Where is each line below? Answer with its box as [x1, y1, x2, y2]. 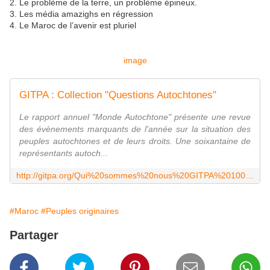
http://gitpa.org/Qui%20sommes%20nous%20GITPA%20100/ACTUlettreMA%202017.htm [245, 171, 254, 181]
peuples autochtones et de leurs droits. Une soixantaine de [19, 136, 251, 146]
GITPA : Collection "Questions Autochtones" [19, 89, 216, 101]
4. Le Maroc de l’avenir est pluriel [10, 20, 136, 31]
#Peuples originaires [41, 206, 119, 216]
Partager [10, 228, 58, 242]
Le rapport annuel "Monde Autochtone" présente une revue [19, 112, 251, 122]
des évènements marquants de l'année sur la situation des [19, 124, 251, 134]
